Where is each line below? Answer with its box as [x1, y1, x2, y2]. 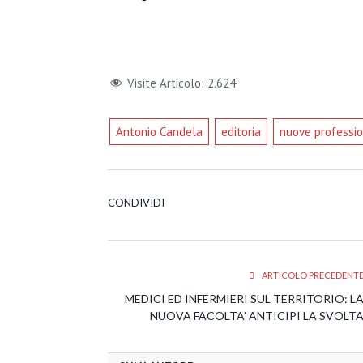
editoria [220, 123, 261, 139]
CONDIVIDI [108, 195, 164, 209]
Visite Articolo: [127, 75, 204, 91]
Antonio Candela [115, 123, 203, 139]
